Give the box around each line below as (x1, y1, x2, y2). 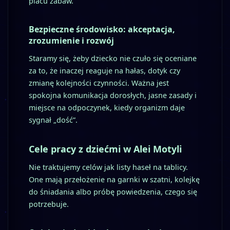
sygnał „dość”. (29, 114, 78, 125)
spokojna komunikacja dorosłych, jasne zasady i (29, 90, 197, 100)
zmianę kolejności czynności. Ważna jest (29, 78, 169, 88)
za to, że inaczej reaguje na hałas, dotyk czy (29, 65, 180, 75)
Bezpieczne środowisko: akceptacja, (29, 23, 175, 35)
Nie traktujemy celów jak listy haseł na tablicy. (29, 162, 188, 172)
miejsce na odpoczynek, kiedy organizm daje (29, 102, 185, 112)
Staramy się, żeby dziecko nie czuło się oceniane (29, 53, 197, 63)
